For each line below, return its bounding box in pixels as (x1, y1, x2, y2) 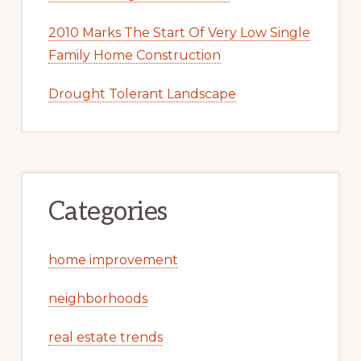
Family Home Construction (48, 47, 221, 63)
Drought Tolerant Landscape (48, 85, 236, 102)
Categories (48, 196, 168, 227)
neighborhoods (48, 290, 147, 306)
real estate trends (48, 329, 163, 345)
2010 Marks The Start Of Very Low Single (48, 24, 310, 40)
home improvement (48, 251, 178, 268)
